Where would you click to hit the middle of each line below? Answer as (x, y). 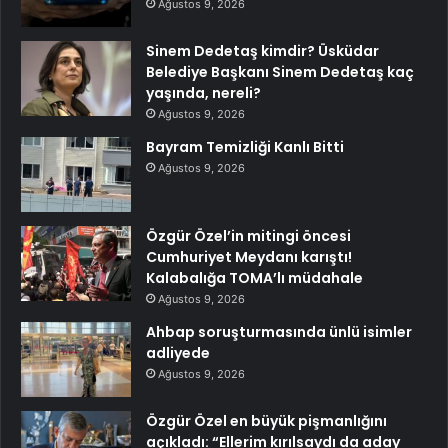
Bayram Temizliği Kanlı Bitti (245, 147)
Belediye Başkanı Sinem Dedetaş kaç (280, 72)
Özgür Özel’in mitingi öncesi (248, 236)
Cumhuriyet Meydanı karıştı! (249, 257)
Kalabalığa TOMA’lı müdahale (254, 278)
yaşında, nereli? (203, 93)
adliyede (178, 353)
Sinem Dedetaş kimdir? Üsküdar (262, 51)
